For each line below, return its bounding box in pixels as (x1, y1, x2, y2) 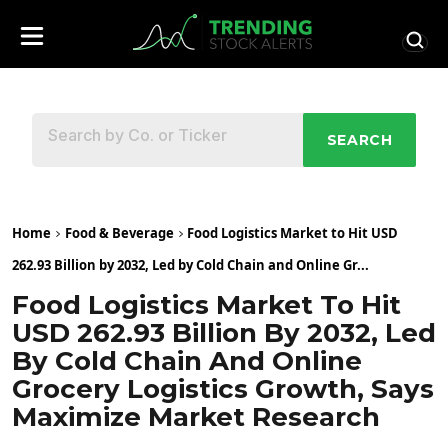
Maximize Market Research (12, 401, 380, 434)
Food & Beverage (65, 224, 174, 243)
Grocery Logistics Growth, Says (12, 373, 434, 406)
